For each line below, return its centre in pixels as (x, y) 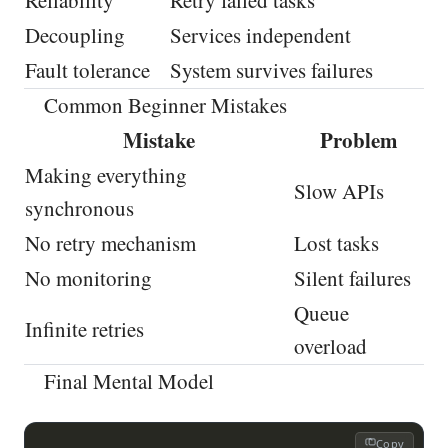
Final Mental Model (127, 380)
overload (330, 345)
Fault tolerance (87, 70)
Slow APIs (339, 190)
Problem (358, 139)
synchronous (79, 207)
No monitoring (88, 277)
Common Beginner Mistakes (163, 105)
